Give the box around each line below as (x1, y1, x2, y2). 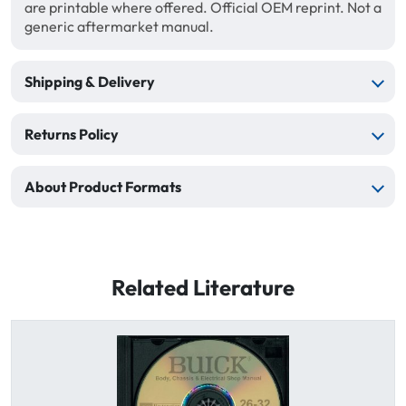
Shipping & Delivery (24, 72, 155, 92)
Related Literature (111, 274, 295, 302)
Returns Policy (24, 125, 119, 144)
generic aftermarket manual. (24, 17, 214, 36)
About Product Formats (24, 178, 181, 197)
